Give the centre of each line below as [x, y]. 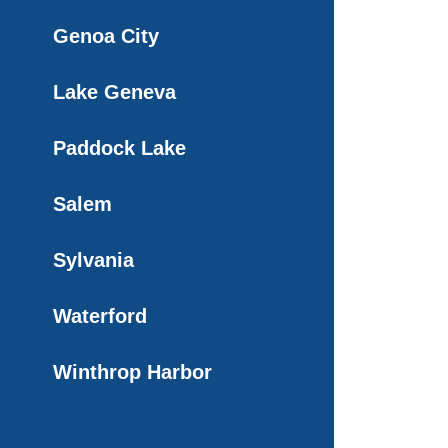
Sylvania [93, 259]
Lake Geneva [114, 91]
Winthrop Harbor [132, 371]
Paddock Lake [119, 147]
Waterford [100, 315]
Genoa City [106, 35]
